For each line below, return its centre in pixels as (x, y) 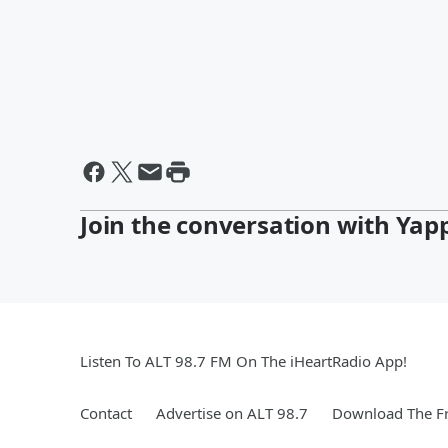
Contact (106, 412)
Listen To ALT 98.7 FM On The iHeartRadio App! (243, 360)
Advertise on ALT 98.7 (232, 412)
